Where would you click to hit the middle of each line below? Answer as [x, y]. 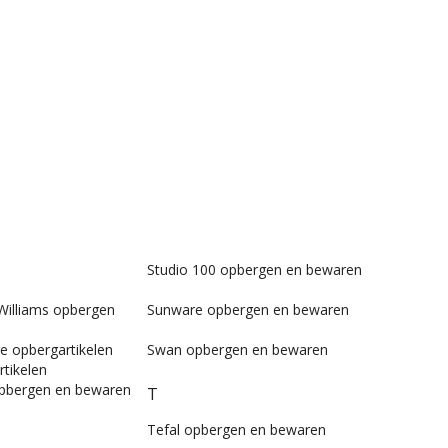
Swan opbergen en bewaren [237, 350]
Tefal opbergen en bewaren [236, 430]
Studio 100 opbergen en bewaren [254, 270]
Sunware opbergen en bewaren [248, 310]
